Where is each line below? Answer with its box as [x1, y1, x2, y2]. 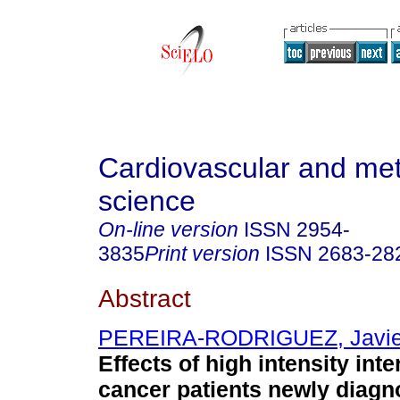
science [98, 185, 196, 217]
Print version [145, 242, 260, 265]
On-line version [98, 218, 238, 241]
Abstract [98, 283, 191, 312]
